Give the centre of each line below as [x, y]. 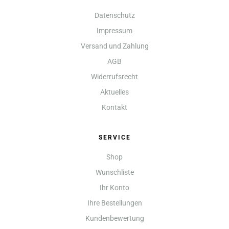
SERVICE [114, 137]
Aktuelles [114, 92]
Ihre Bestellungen [114, 203]
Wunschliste [114, 172]
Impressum [114, 30]
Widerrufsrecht [114, 76]
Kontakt [114, 107]
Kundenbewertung [114, 218]
